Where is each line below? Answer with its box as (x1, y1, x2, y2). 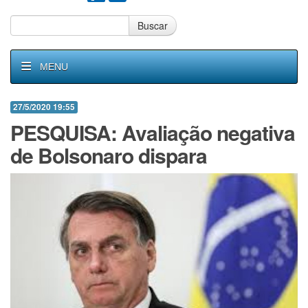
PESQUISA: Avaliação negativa (10, 118, 295, 147)
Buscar (137, 19, 168, 32)
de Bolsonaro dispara (10, 140, 207, 170)
